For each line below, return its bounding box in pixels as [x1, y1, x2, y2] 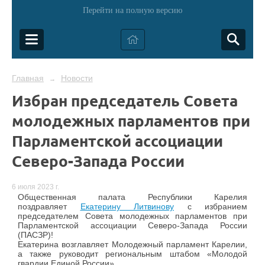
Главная [12, 73, 44, 83]
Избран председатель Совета [12, 91, 238, 110]
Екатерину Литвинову [80, 202, 174, 212]
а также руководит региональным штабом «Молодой [18, 249, 247, 259]
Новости [60, 73, 93, 83]
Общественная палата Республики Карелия [18, 192, 247, 202]
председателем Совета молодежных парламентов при [18, 211, 247, 221]
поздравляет [18, 202, 80, 212]
